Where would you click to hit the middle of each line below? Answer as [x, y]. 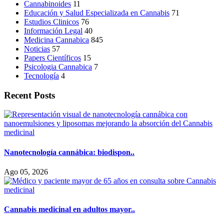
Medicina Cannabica [56, 39]
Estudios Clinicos [51, 21]
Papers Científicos [52, 57]
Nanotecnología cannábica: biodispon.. [69, 152]
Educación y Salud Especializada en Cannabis [97, 12]
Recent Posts [29, 95]
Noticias [37, 48]
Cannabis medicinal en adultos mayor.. [69, 209]
